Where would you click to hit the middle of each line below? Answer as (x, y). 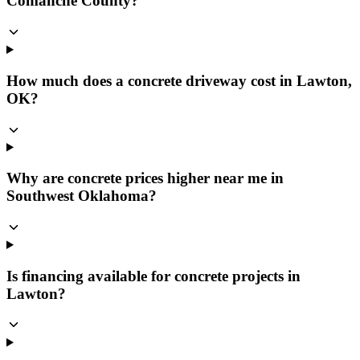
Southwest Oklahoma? (82, 196)
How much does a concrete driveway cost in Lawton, (179, 80)
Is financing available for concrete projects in (153, 276)
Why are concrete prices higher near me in (145, 178)
